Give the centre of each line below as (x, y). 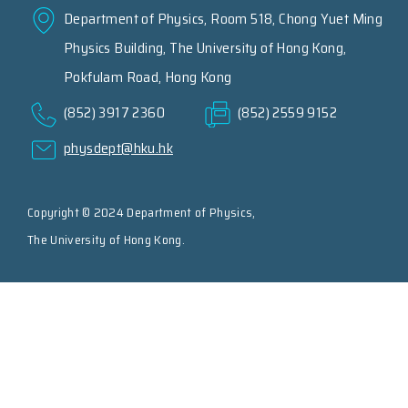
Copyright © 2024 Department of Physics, (142, 213)
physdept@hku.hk (118, 148)
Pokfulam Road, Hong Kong (148, 77)
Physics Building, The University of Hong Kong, (205, 48)
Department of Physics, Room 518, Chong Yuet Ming (224, 19)
